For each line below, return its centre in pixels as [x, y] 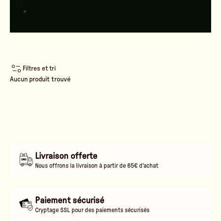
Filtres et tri [39, 68]
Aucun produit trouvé [40, 79]
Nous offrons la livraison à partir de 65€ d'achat [97, 166]
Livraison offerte [66, 157]
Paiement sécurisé [70, 201]
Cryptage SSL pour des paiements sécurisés [92, 210]
